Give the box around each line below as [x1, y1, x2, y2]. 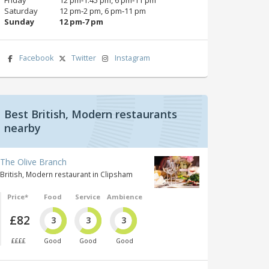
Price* [7, 192, 28, 201]
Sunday [4, 16, 34, 27]
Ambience [106, 192, 142, 201]
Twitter [71, 52, 97, 63]
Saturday [4, 5, 38, 16]
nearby [4, 120, 41, 135]
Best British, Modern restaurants [4, 106, 177, 121]
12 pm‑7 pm [59, 16, 103, 27]
